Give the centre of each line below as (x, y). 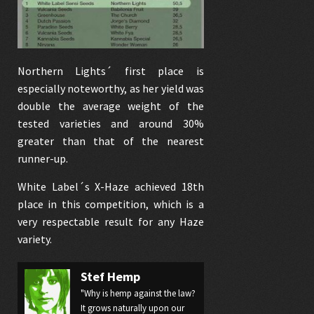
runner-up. (43, 159)
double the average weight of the (111, 106)
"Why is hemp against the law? (138, 294)
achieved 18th (166, 187)
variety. (35, 239)
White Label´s (56, 187)
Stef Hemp (110, 277)
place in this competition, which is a (111, 204)
